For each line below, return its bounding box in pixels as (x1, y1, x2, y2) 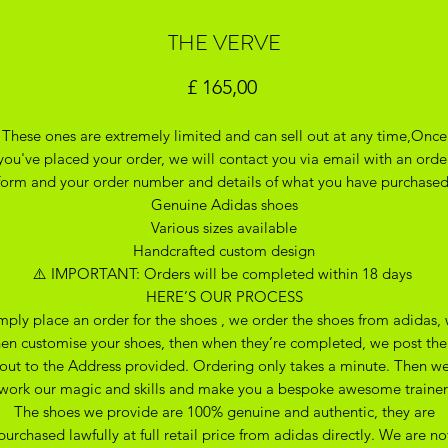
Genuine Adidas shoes (150, 194, 298, 214)
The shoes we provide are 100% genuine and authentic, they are (13, 401, 435, 421)
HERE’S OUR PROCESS (145, 286, 303, 306)
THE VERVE (167, 26, 281, 58)
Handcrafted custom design (133, 240, 315, 260)
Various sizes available (151, 217, 297, 237)
